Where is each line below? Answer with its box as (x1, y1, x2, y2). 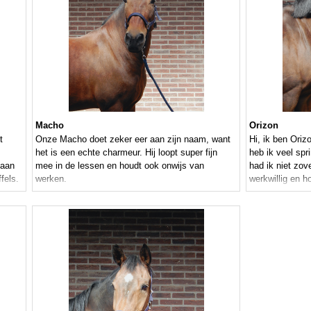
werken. (35, 174, 67, 185)
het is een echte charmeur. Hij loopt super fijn (35, 147, 217, 158)
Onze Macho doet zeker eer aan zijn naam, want (35, 134, 230, 145)
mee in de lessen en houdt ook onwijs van (35, 160, 204, 171)
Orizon (249, 120, 278, 131)
